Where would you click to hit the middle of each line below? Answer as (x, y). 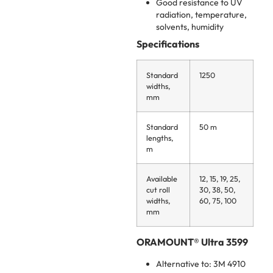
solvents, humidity (190, 27)
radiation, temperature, (201, 15)
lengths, (160, 138)
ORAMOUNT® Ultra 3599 (192, 242)
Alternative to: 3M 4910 (201, 264)
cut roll (158, 190)
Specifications (168, 44)
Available (162, 179)
